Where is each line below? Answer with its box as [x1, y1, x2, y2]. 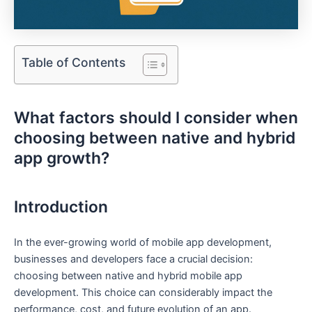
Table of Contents [22, 54, 125, 70]
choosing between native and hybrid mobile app [14, 269, 242, 282]
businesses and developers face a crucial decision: [14, 252, 253, 265]
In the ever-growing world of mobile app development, [14, 235, 272, 249]
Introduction [14, 197, 108, 217]
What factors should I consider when [14, 108, 298, 128]
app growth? [14, 148, 109, 169]
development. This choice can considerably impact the [14, 286, 272, 299]
